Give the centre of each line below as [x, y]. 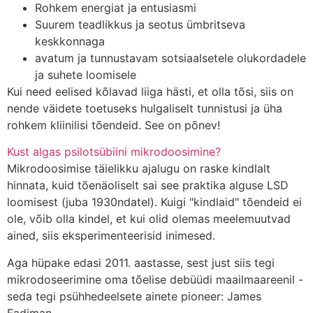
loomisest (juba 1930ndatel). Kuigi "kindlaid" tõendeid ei [154, 202]
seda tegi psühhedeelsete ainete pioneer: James [134, 296]
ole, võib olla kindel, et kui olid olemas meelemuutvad [149, 219]
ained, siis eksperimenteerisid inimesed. [113, 236]
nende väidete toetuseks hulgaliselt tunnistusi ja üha [145, 108]
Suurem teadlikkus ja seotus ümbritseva [140, 24]
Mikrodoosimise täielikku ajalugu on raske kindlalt [139, 169]
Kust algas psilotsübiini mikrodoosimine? [114, 152]
